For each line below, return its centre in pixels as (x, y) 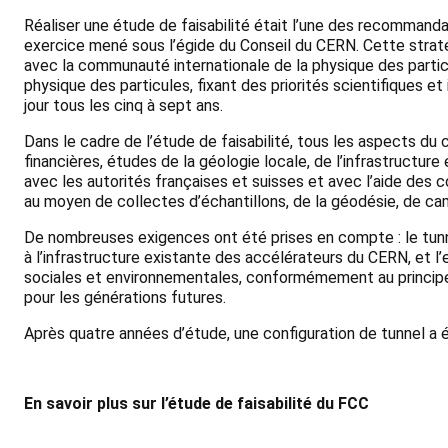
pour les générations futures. (125, 297)
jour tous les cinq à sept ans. (123, 105)
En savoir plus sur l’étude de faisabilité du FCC (196, 403)
